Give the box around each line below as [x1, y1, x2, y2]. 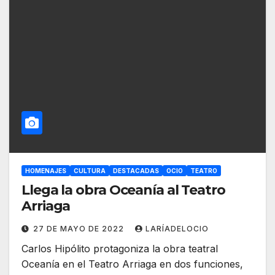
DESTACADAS [113, 167, 159, 175]
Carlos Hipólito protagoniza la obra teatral [21, 242, 218, 255]
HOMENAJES [25, 167, 66, 175]
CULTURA [74, 167, 106, 175]
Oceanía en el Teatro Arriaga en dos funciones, [21, 258, 243, 271]
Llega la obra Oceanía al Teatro [21, 182, 225, 199]
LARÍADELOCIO [145, 224, 209, 234]
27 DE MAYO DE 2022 [33, 224, 126, 234]
